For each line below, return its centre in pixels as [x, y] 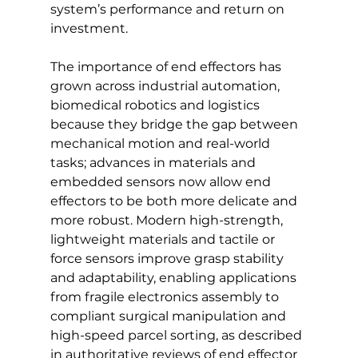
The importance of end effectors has [167, 66]
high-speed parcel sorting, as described [177, 335]
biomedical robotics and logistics [156, 105]
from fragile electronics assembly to [166, 296]
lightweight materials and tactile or [164, 239]
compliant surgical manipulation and [169, 316]
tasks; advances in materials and [154, 162]
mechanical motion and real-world [161, 143]
